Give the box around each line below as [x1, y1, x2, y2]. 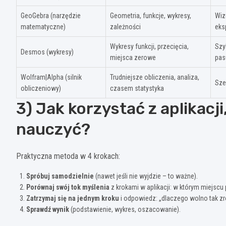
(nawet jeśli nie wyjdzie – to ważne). [94, 172, 198, 180]
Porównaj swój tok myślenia [26, 183, 109, 191]
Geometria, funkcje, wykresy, [110, 11, 191, 20]
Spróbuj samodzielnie [26, 172, 94, 180]
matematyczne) [21, 22, 66, 31]
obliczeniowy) [21, 84, 61, 92]
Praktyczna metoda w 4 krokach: [16, 151, 120, 161]
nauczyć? [16, 119, 90, 139]
